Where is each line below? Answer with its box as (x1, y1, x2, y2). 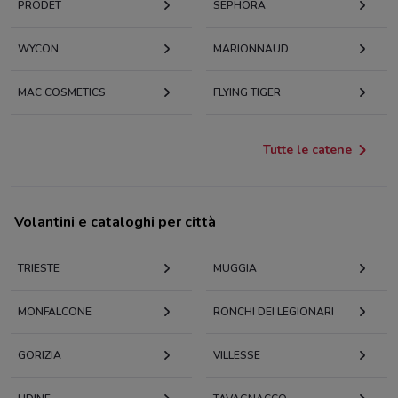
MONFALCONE (18, 305, 92, 320)
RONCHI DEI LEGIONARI (213, 305, 334, 320)
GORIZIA (18, 348, 61, 363)
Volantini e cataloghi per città (14, 212, 216, 233)
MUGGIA (213, 261, 257, 276)
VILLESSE (213, 348, 260, 363)
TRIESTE (18, 261, 60, 276)
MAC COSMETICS (18, 85, 106, 100)
